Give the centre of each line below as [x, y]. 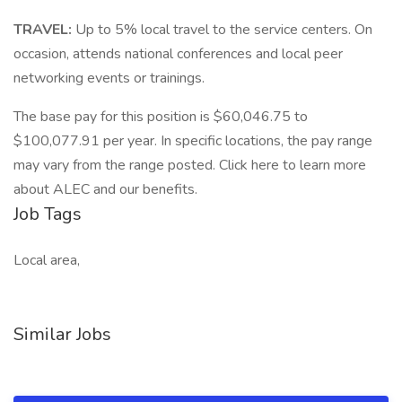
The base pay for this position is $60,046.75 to [161, 117]
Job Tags [48, 214]
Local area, [47, 260]
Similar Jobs [62, 334]
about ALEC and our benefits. [105, 189]
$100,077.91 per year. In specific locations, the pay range [193, 141]
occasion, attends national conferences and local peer [178, 54]
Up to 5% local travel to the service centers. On [224, 30]
